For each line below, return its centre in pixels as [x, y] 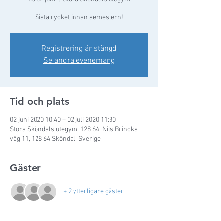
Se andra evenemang [79, 60]
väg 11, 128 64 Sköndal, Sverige [55, 139]
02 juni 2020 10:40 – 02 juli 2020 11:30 [63, 120]
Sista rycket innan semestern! [79, 17]
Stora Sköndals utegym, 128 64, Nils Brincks [74, 129]
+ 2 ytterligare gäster [93, 192]
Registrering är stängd [79, 49]
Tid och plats [39, 101]
